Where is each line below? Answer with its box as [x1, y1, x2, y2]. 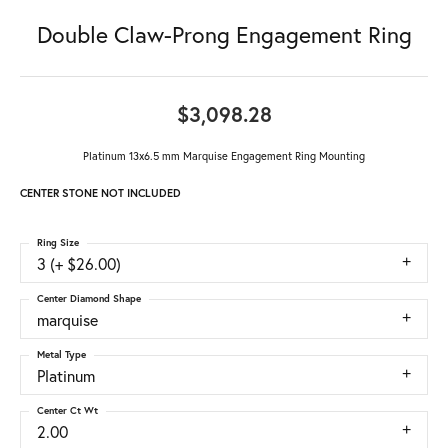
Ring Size [37, 236, 79, 250]
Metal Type [37, 348, 86, 362]
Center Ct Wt [37, 404, 98, 418]
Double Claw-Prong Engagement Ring [36, 20, 412, 50]
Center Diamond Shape [37, 292, 141, 306]
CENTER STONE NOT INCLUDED [20, 186, 181, 201]
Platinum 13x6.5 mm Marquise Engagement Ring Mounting [83, 149, 365, 164]
